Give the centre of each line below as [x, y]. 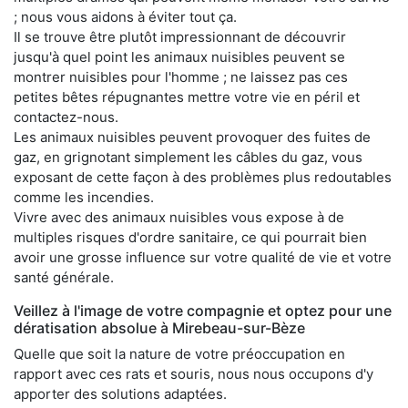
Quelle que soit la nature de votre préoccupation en [179, 353]
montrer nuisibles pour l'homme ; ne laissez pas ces [181, 76]
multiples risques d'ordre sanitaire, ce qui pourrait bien [190, 237]
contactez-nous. [66, 117]
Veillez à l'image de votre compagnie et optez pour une [203, 310]
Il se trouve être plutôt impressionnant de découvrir [180, 36]
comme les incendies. [84, 197]
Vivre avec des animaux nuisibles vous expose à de [179, 217]
